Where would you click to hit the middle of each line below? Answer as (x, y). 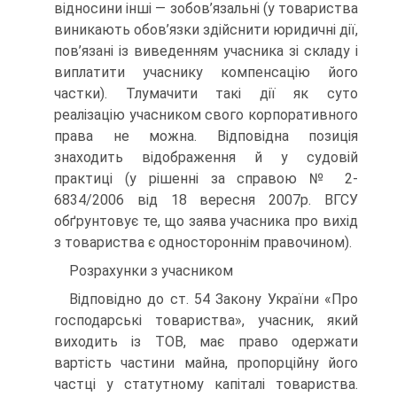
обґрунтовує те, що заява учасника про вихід (206, 221)
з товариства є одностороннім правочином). (203, 242)
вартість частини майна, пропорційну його (206, 362)
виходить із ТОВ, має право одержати (206, 341)
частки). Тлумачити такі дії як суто (206, 93)
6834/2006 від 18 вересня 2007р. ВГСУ (206, 199)
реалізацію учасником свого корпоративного (206, 114)
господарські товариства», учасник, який (206, 320)
